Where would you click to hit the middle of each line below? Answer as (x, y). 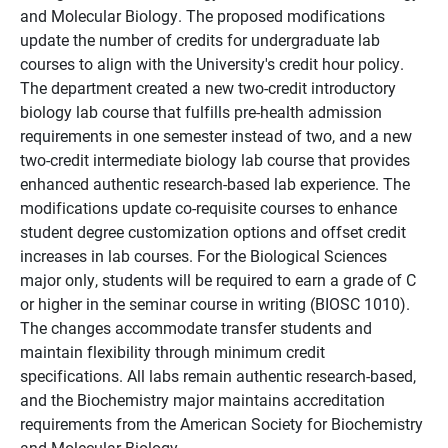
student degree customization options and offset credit (213, 231)
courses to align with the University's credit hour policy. (212, 63)
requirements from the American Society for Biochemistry (221, 423)
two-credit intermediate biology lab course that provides (215, 159)
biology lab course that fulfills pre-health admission (201, 111)
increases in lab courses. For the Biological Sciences (203, 255)
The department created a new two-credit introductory (208, 87)
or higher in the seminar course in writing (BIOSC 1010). (215, 303)
